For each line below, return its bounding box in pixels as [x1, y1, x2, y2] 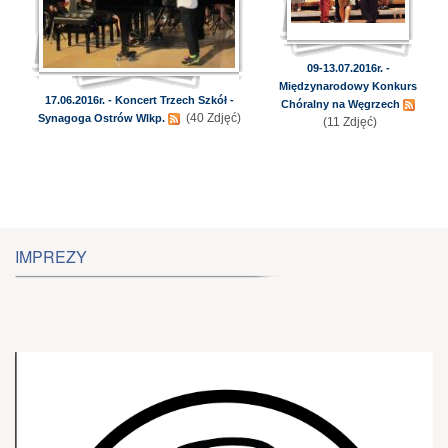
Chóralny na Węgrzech [281, 98, 400, 110]
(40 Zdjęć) [182, 111, 241, 125]
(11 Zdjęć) [319, 115, 377, 129]
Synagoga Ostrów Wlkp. [37, 112, 165, 124]
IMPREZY [15, 245, 87, 268]
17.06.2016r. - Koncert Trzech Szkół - [44, 94, 234, 106]
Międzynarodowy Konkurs [279, 80, 417, 92]
